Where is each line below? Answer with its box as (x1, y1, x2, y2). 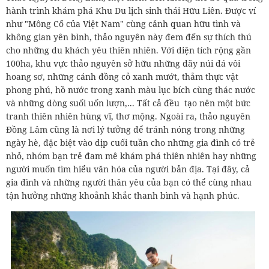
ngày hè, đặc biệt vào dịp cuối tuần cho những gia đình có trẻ (6, 136, 255, 148)
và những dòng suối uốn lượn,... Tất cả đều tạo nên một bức (6, 97, 250, 109)
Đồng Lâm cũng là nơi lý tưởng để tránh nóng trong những (6, 123, 245, 135)
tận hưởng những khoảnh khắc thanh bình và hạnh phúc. (6, 189, 242, 201)
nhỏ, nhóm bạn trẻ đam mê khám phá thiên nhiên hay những (6, 150, 256, 162)
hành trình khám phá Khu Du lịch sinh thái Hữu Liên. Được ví (6, 4, 256, 16)
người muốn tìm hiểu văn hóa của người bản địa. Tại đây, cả (6, 163, 250, 175)
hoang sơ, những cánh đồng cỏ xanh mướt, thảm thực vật (6, 70, 238, 82)
